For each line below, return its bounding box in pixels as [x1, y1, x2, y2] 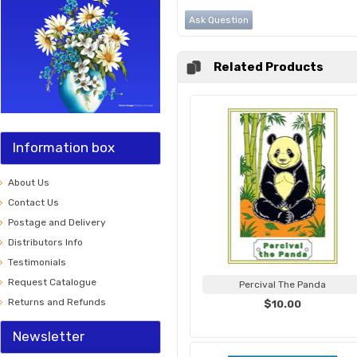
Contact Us [8, 197, 59, 208]
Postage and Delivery [8, 217, 106, 228]
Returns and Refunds [8, 296, 106, 308]
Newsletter [13, 328, 84, 344]
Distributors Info [8, 237, 83, 248]
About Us [8, 177, 49, 188]
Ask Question [189, 14, 249, 25]
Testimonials [8, 257, 66, 268]
